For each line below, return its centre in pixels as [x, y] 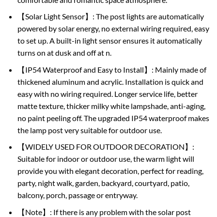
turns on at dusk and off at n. [64, 53]
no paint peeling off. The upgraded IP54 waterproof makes [113, 118]
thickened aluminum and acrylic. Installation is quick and [110, 81]
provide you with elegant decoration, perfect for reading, [110, 171]
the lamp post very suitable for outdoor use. [89, 130]
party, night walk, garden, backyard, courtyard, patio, [103, 183]
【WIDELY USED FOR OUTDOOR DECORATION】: [106, 147]
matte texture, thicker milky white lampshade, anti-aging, [111, 106]
